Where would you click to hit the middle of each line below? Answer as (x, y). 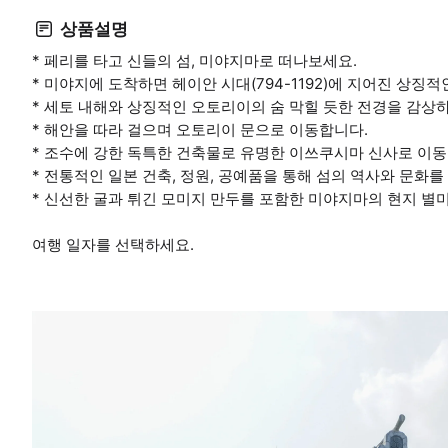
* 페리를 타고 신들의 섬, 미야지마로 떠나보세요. (194, 61)
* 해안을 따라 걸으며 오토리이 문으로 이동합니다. (200, 130)
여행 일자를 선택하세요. (113, 245)
